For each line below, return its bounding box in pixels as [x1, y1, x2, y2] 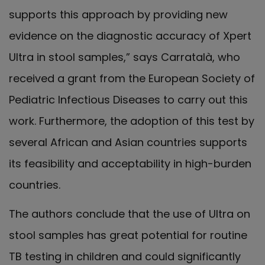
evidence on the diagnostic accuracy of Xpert [9, 28, 251, 44]
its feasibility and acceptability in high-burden [9, 156, 251, 172]
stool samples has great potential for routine [9, 227, 247, 243]
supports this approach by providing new [9, 7, 228, 22]
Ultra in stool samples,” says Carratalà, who [9, 50, 240, 65]
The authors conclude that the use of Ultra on [9, 206, 250, 221]
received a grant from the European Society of [9, 71, 255, 86]
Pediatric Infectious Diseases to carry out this [9, 92, 248, 108]
